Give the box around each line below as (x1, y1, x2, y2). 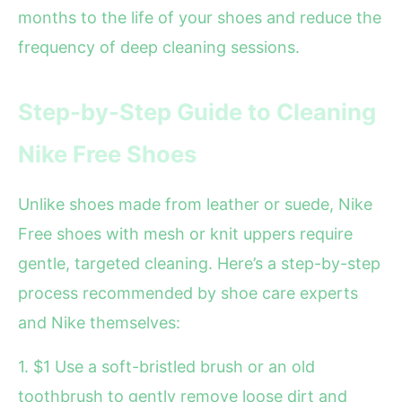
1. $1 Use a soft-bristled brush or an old (18, 357, 315, 377)
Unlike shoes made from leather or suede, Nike (18, 195, 372, 214)
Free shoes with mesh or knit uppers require (18, 224, 353, 244)
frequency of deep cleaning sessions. (18, 38, 300, 57)
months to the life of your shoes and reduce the (18, 8, 381, 28)
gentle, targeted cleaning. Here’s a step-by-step (18, 254, 380, 274)
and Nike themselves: (18, 313, 180, 333)
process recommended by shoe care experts (18, 284, 358, 303)
